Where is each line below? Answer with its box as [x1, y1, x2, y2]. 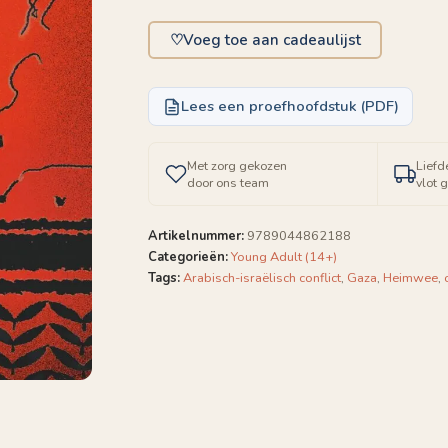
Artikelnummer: [148, 227, 244, 246]
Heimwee [383, 269, 438, 288]
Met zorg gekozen [187, 157, 287, 175]
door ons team [187, 174, 269, 192]
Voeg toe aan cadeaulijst [182, 29, 361, 50]
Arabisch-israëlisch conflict [183, 269, 341, 288]
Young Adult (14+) [231, 248, 337, 267]
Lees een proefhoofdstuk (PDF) [180, 96, 399, 117]
